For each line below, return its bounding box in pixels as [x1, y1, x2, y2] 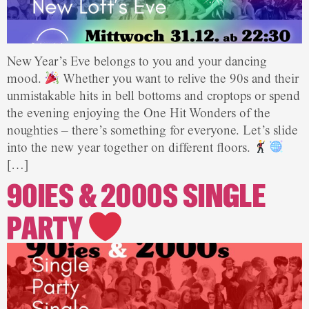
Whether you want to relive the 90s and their [59, 71, 299, 87]
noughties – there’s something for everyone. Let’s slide [7, 123, 298, 139]
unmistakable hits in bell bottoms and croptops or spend [7, 88, 300, 104]
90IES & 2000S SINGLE [7, 180, 266, 213]
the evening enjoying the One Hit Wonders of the [7, 106, 270, 121]
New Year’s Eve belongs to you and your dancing [7, 54, 267, 70]
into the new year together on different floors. [7, 140, 254, 156]
